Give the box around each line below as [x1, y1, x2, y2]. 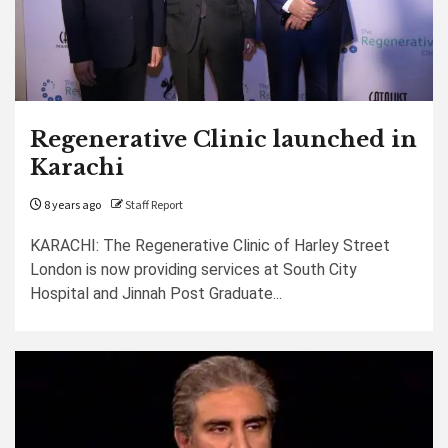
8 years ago [42, 197, 101, 214]
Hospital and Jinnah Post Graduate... [30, 284, 282, 303]
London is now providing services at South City [30, 260, 357, 279]
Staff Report [125, 197, 183, 214]
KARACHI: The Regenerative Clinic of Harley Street [30, 236, 390, 255]
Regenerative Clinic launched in [30, 126, 417, 153]
